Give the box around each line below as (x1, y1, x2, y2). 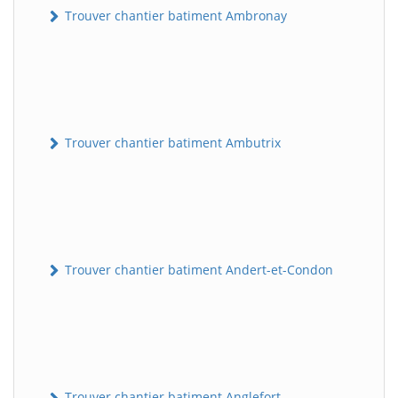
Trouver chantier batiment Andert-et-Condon (61, 261, 333, 279)
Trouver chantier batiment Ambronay (61, 6, 287, 24)
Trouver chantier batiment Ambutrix (61, 133, 281, 151)
